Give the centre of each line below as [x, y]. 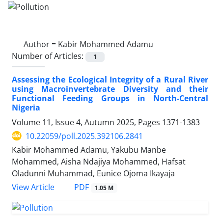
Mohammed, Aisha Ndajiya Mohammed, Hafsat [99, 161]
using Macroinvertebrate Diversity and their [110, 89]
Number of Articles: [49, 56]
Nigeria [26, 107]
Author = [41, 44]
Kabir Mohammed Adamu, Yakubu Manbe [89, 150]
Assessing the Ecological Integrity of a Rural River [110, 79]
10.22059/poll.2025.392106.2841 [84, 136]
